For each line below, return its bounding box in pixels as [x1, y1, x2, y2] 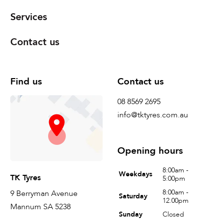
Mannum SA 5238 [10, 201, 71, 212]
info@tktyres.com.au [117, 109, 188, 120]
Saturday [118, 191, 147, 201]
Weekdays [118, 169, 152, 179]
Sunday [118, 209, 142, 219]
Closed [162, 209, 184, 219]
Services [10, 10, 47, 24]
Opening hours [117, 144, 183, 157]
